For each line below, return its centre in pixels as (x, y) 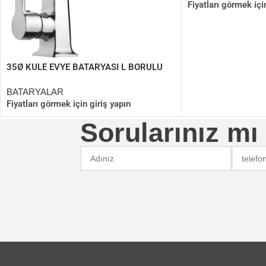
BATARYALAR (35, 92)
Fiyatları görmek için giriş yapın (69, 104)
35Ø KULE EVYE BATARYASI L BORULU (85, 67)
